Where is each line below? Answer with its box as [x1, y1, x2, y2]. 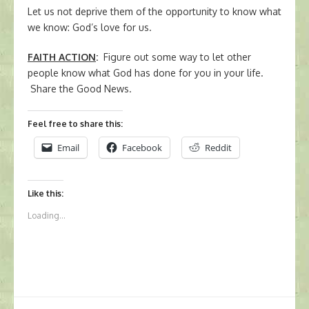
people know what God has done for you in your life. [28, 67, 263, 79]
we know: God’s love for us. [28, 21, 152, 33]
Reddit [205, 141, 232, 154]
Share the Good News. [28, 83, 132, 94]
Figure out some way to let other [98, 51, 251, 63]
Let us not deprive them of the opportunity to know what [28, 6, 281, 17]
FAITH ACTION [28, 51, 96, 63]
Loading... [28, 210, 66, 221]
